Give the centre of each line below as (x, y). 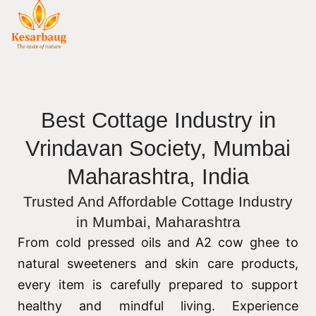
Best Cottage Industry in (158, 120)
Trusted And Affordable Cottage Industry (158, 201)
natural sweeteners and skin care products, (158, 263)
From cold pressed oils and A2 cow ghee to (158, 242)
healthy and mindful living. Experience (158, 305)
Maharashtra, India (158, 176)
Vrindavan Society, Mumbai (158, 148)
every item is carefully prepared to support (158, 284)
